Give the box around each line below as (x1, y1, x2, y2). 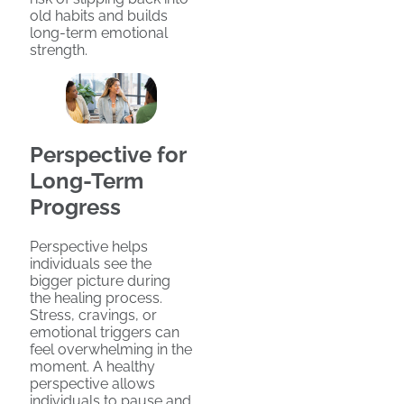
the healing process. (30, 289, 162, 308)
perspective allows (30, 375, 155, 393)
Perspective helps (30, 238, 148, 256)
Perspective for (30, 142, 186, 169)
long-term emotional (30, 23, 168, 41)
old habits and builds (30, 6, 168, 24)
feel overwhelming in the (30, 341, 192, 359)
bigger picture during (30, 272, 170, 290)
